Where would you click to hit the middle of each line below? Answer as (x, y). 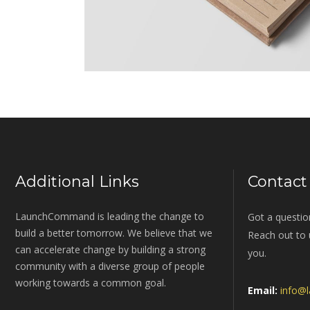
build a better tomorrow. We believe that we (114, 233)
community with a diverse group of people (110, 266)
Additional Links (77, 182)
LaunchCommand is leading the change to (110, 217)
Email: (263, 291)
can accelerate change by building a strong (110, 250)
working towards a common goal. (91, 283)
